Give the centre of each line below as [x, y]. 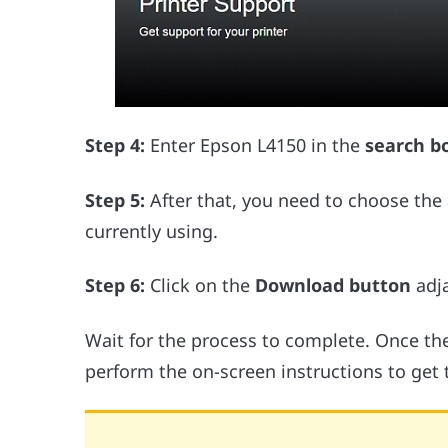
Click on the [200, 285]
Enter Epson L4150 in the [253, 145]
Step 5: [115, 199]
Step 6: [115, 285]
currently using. [152, 230]
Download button [333, 285]
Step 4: [115, 145]
